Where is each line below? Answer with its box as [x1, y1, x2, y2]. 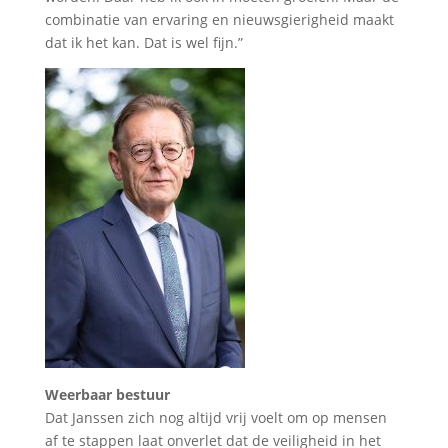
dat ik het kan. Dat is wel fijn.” [44, 32, 243, 52]
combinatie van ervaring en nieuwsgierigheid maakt [44, 9, 394, 29]
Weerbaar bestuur [44, 384, 170, 404]
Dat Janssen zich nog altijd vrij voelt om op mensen [44, 407, 387, 427]
